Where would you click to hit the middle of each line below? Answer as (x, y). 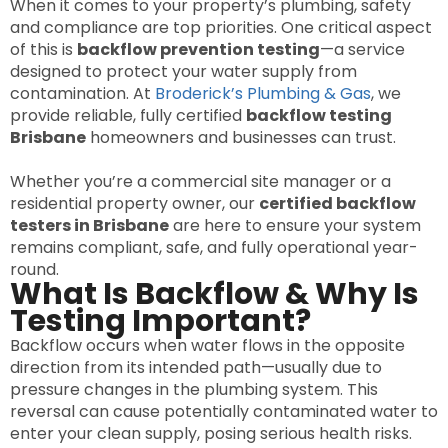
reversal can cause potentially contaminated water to (224, 412)
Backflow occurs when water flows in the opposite (207, 346)
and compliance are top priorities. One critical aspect (221, 28)
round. (34, 270)
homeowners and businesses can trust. (241, 138)
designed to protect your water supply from (183, 72)
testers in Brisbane (89, 226)
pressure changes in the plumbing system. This (194, 390)
